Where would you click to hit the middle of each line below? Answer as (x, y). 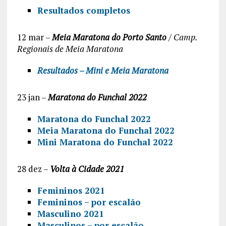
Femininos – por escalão (89, 202)
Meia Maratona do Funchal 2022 (106, 130)
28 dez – (33, 168)
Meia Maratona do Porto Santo (109, 37)
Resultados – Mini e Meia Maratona (103, 70)
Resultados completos (83, 10)
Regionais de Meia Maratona (70, 48)
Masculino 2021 (70, 213)
